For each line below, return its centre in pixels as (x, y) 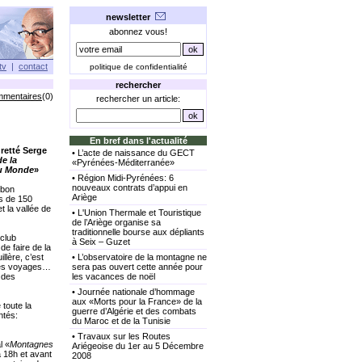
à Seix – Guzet (101, 242)
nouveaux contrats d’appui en (130, 187)
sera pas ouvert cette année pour (137, 267)
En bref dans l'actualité (138, 141)
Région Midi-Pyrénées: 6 (126, 178)
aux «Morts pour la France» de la (137, 301)
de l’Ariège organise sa (116, 222)
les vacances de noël (114, 276)
